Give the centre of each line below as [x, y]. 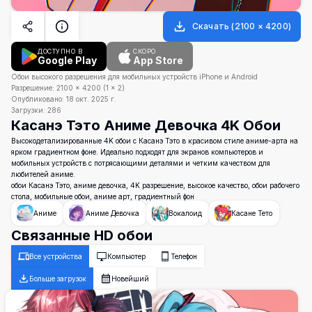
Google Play [67, 60]
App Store [158, 60]
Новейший [130, 279]
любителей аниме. [43, 174]
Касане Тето [252, 213]
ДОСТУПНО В [60, 51]
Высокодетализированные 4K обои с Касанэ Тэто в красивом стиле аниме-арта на [155, 141]
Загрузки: [28, 110]
